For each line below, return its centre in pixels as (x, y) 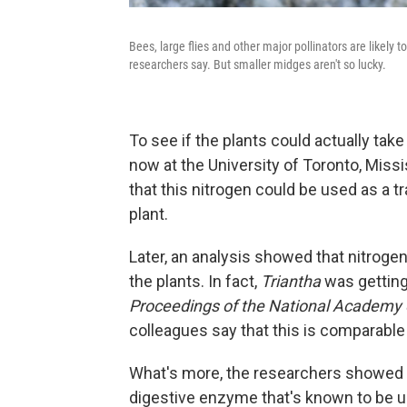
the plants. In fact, (195, 281)
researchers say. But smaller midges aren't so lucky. (258, 65)
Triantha (291, 281)
